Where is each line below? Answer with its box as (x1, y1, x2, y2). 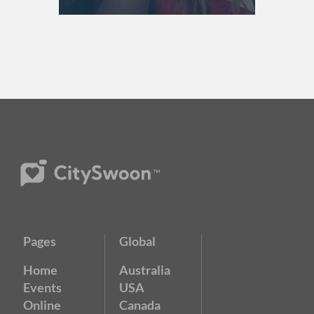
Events (23, 280, 62, 296)
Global (119, 233, 156, 250)
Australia (119, 262, 171, 278)
